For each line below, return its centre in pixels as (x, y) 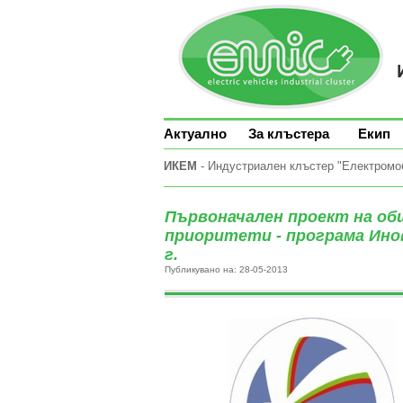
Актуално (195, 134)
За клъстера (289, 134)
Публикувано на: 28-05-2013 (226, 269)
